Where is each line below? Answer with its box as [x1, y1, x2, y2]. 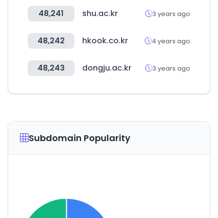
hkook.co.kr [82, 35, 128, 46]
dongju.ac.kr [82, 62, 131, 73]
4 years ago [152, 36, 190, 46]
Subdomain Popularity [29, 132, 130, 144]
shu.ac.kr [82, 8, 118, 19]
